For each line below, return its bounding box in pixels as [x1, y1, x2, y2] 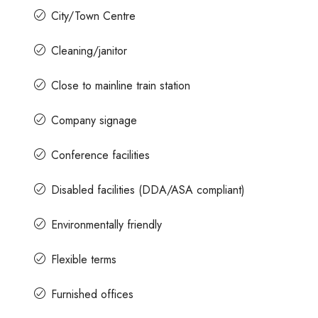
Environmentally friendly [51, 216, 162, 233]
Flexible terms [51, 251, 116, 268]
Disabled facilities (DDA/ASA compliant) [51, 181, 245, 198]
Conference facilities [51, 146, 150, 163]
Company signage [51, 111, 137, 128]
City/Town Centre [51, 7, 136, 24]
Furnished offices [51, 285, 133, 302]
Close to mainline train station [51, 77, 190, 94]
